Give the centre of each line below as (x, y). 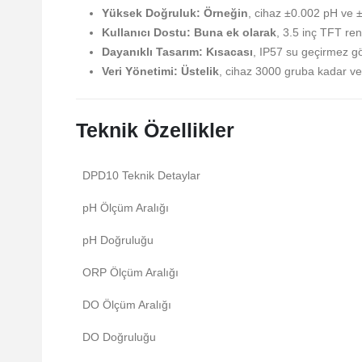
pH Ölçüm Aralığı (126, 207)
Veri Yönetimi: (140, 71)
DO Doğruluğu (119, 337)
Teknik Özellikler (155, 130)
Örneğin (226, 13)
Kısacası (229, 51)
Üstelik (200, 71)
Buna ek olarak (235, 32)
